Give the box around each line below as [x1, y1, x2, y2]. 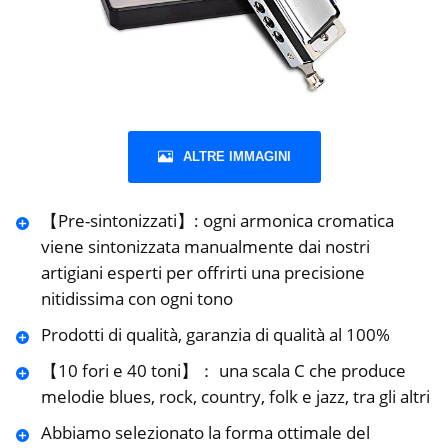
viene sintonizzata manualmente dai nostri [40, 234, 370, 258]
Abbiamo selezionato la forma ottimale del [40, 420, 370, 444]
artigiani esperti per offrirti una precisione [40, 260, 365, 284]
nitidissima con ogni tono [40, 286, 233, 310]
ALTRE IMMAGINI [182, 148, 291, 164]
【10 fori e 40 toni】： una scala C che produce [40, 358, 406, 382]
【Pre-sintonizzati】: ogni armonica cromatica [40, 208, 394, 232]
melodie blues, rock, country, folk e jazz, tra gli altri [40, 384, 430, 408]
